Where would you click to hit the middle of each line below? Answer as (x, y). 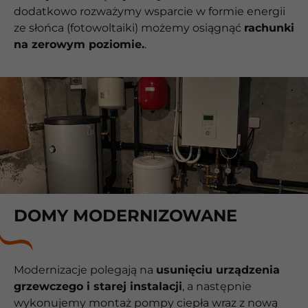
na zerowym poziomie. (79, 45)
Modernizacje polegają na (85, 269)
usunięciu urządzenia (218, 269)
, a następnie (217, 286)
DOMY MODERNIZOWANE (125, 215)
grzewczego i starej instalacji (98, 286)
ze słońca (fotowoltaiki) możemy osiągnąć (129, 28)
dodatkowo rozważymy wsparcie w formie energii (150, 12)
